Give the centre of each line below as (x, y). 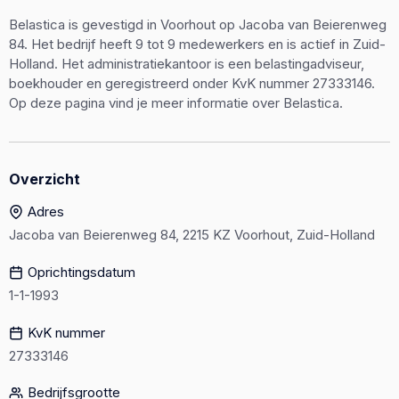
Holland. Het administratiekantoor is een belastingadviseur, (187, 64)
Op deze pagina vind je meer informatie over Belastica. (176, 103)
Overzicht (45, 179)
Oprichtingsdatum (81, 272)
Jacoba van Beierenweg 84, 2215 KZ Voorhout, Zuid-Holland (192, 235)
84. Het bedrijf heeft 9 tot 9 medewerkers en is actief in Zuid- (197, 44)
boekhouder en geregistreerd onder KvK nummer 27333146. (192, 83)
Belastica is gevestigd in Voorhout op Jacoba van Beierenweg (198, 24)
